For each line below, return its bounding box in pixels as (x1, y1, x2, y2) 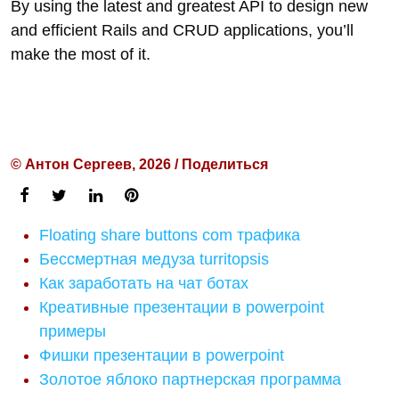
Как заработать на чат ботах (39, 274, 248, 292)
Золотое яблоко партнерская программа (39, 370, 341, 388)
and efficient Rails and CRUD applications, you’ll (11, 21, 354, 39)
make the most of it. (11, 45, 151, 63)
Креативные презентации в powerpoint (39, 298, 324, 316)
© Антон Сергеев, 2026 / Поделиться (11, 157, 268, 172)
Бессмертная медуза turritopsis (39, 250, 269, 268)
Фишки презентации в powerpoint (39, 346, 284, 364)
